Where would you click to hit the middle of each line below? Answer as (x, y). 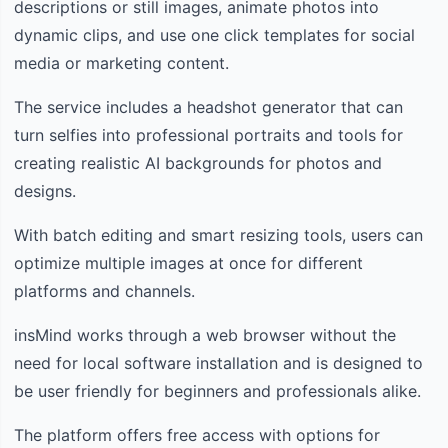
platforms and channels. (104, 290)
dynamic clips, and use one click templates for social (214, 34)
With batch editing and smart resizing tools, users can (218, 234)
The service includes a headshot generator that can (208, 106)
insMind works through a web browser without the (205, 334)
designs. (45, 190)
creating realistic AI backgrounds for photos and (198, 162)
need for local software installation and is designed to (218, 362)
